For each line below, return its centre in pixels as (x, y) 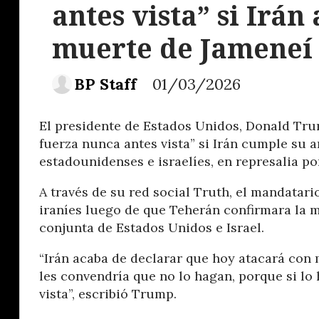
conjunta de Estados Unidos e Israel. (152, 227)
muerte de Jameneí (182, 48)
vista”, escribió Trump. (108, 293)
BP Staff (105, 84)
